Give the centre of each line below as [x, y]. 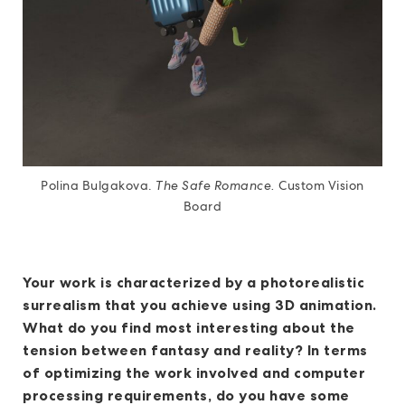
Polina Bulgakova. [99, 186]
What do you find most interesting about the [189, 328]
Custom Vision [320, 186]
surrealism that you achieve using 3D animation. [200, 305]
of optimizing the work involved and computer [194, 373]
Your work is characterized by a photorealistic [193, 283]
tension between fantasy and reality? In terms [195, 350]
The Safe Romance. [216, 186]
